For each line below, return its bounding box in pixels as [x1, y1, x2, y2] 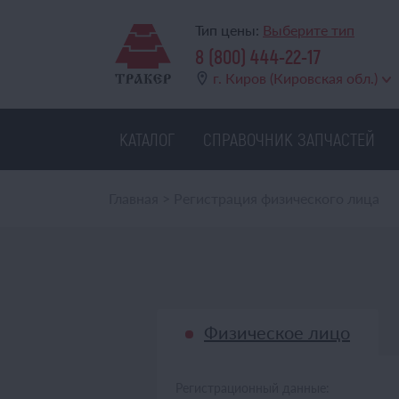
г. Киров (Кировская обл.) [213, 69, 378, 86]
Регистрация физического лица [174, 190, 379, 207]
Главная [109, 190, 159, 207]
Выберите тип [263, 21, 354, 38]
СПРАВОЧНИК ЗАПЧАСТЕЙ [202, 128, 375, 150]
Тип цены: [195, 21, 263, 38]
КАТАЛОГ [119, 128, 175, 150]
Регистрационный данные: [175, 380, 330, 395]
